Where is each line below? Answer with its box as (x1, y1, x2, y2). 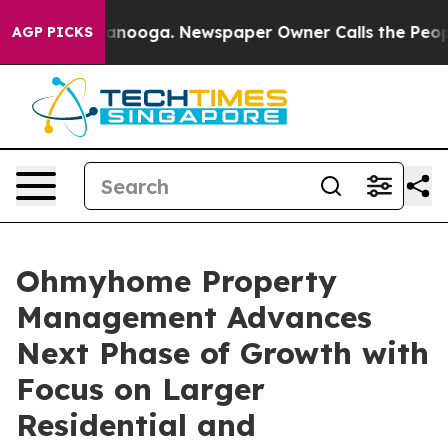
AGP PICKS (12, 23, 93, 41)
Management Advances (16, 298, 372, 336)
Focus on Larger (16, 370, 265, 408)
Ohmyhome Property (16, 262, 337, 300)
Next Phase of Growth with (16, 334, 429, 372)
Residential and (16, 406, 256, 444)
